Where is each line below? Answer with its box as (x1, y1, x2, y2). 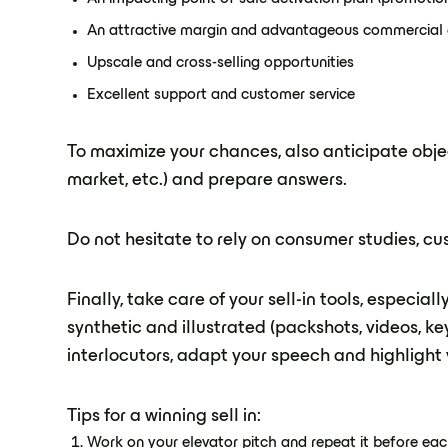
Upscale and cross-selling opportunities (87, 56, 355, 70)
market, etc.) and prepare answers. (67, 172, 348, 189)
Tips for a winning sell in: (67, 408, 262, 425)
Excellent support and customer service (87, 88, 356, 102)
